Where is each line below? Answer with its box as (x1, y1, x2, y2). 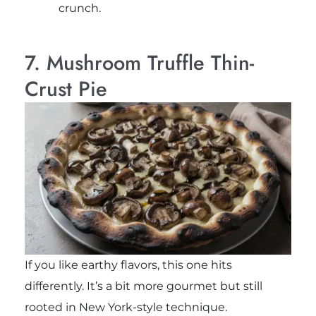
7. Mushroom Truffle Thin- (24, 47, 254, 78)
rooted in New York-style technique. (24, 300, 227, 315)
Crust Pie (24, 73, 107, 104)
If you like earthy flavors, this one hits (24, 258, 232, 272)
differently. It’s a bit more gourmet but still (24, 279, 262, 293)
